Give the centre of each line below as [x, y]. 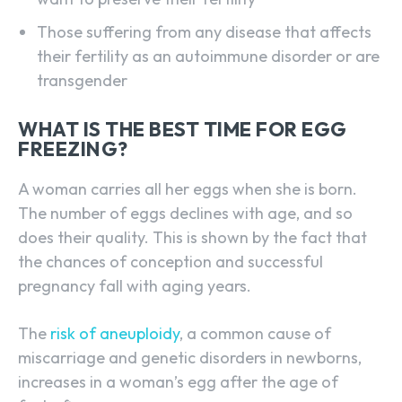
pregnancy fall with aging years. [135, 286]
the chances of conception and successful [170, 262]
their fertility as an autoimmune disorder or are [208, 57]
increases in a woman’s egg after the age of [178, 382]
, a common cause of [255, 334]
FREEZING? [73, 149]
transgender [82, 81]
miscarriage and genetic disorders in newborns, [190, 358]
